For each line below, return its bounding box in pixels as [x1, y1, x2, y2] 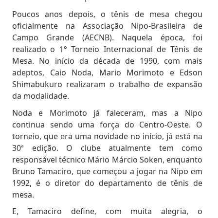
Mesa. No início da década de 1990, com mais [12, 55, 203, 67]
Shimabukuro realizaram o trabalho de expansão [12, 79, 203, 90]
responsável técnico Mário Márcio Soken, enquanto [12, 154, 203, 165]
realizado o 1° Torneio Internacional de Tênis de [12, 44, 203, 55]
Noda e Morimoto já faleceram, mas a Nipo [12, 107, 203, 118]
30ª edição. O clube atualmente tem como [12, 142, 203, 153]
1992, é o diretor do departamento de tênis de [12, 177, 203, 188]
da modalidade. [12, 91, 69, 102]
